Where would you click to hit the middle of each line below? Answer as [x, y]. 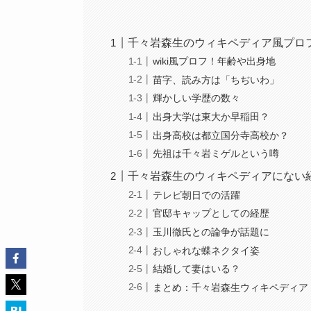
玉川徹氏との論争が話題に [211, 232]
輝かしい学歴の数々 [197, 98]
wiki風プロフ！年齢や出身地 [215, 61]
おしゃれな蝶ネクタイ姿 [207, 250]
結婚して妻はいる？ [197, 269]
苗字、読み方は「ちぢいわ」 [216, 79]
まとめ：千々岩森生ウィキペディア [231, 287]
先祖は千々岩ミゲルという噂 [216, 154]
